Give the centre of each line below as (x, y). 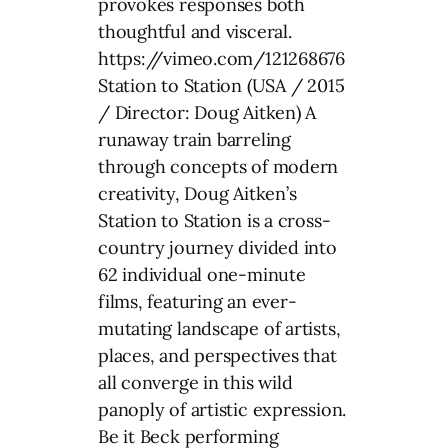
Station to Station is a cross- (214, 220)
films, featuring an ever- (197, 301)
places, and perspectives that (217, 355)
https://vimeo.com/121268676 (222, 58)
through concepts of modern (218, 166)
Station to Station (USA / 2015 (221, 85)
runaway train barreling (194, 139)
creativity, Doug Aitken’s (197, 193)
